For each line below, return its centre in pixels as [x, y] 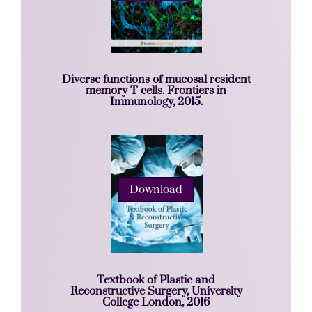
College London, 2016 [156, 303]
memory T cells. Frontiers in [156, 91]
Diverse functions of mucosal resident [156, 80]
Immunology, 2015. [156, 102]
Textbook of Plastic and [156, 280]
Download [156, 189]
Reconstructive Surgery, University [156, 291]
